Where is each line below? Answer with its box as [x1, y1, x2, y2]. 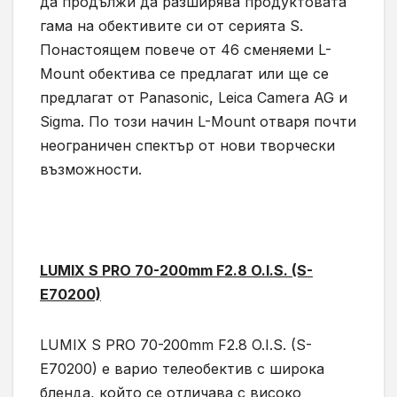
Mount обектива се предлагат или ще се [40, 65, 329, 83]
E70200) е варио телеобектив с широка [40, 360, 324, 378]
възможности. [40, 160, 142, 179]
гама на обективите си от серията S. [40, 17, 303, 35]
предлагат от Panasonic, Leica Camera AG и [40, 89, 347, 107]
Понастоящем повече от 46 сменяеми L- [40, 41, 331, 59]
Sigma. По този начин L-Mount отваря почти [40, 113, 356, 131]
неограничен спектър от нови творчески [40, 136, 335, 155]
